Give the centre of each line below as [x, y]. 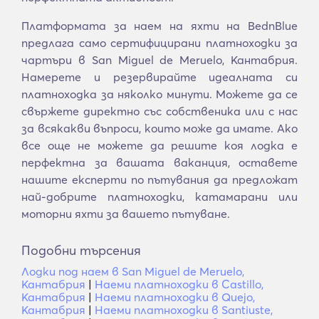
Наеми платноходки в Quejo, [175, 297]
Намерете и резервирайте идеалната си [159, 77]
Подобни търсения [81, 250]
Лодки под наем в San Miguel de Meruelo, [133, 271]
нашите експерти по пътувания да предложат [159, 179]
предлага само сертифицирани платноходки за [159, 43]
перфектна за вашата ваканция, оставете [159, 162]
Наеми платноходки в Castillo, [179, 284]
